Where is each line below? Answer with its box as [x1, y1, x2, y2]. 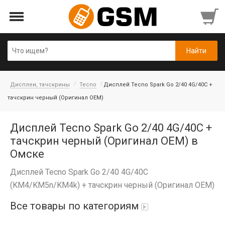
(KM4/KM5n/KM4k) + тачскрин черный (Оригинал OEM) [10, 180, 214, 190]
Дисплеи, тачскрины [10, 81, 70, 88]
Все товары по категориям [10, 200, 139, 212]
